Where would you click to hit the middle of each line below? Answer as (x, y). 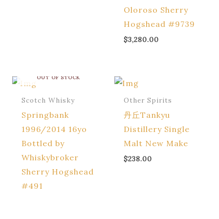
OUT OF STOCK (58, 77)
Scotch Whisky (48, 100)
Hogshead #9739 (160, 24)
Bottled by (43, 143)
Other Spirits (148, 100)
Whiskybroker (50, 158)
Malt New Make (156, 143)
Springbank (45, 115)
